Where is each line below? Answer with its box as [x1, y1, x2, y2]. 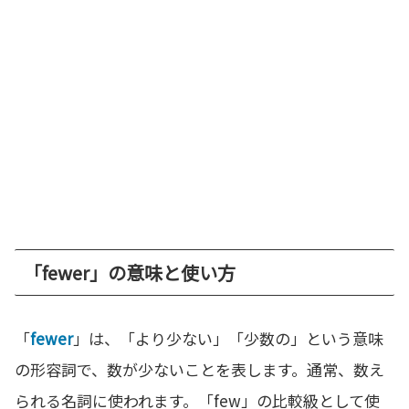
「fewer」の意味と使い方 [24, 258, 236, 286]
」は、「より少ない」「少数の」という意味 [73, 326, 383, 350]
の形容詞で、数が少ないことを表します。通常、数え [15, 357, 384, 381]
